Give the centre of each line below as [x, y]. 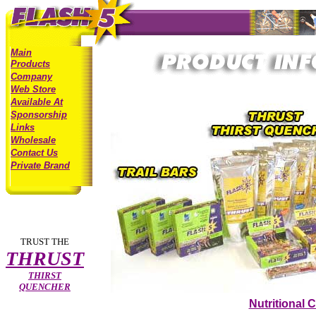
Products [30, 64]
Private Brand [40, 165]
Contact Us [34, 153]
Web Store [33, 89]
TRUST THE [45, 242]
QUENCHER [45, 287]
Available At [37, 102]
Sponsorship [39, 115]
